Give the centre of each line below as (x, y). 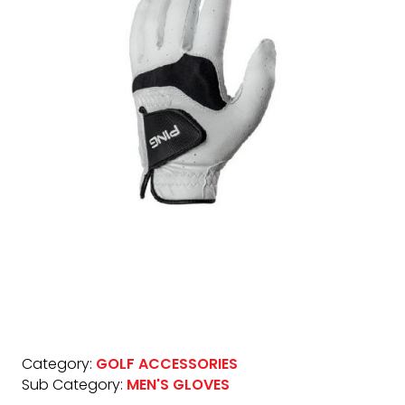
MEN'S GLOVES (178, 385)
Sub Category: (74, 385)
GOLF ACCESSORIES (167, 364)
